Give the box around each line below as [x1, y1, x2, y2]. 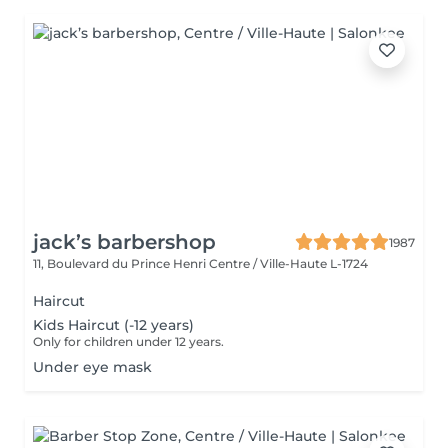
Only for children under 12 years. [33, 334, 224, 349]
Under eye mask [33, 358, 152, 376]
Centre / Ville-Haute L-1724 [209, 256, 368, 271]
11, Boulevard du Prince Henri [33, 256, 209, 271]
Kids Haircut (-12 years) [33, 316, 194, 334]
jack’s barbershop [33, 230, 216, 254]
